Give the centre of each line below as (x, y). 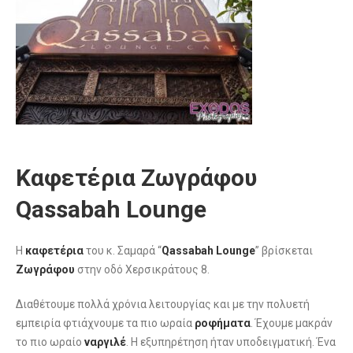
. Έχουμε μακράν (292, 323)
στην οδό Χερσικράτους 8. (142, 270)
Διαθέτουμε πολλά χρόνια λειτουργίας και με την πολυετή (163, 305)
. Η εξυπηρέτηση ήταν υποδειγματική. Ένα (231, 342)
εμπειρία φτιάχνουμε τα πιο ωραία (105, 323)
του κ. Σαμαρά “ (124, 251)
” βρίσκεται (284, 251)
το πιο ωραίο (50, 342)
